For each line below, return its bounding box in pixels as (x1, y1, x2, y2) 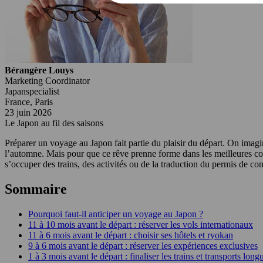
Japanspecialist (5, 86, 59, 96)
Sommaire (5, 181, 70, 197)
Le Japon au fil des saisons (5, 117, 103, 128)
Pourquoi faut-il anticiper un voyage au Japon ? (28, 208, 203, 219)
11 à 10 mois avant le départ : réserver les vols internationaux (28, 219, 253, 230)
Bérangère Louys (5, 65, 73, 75)
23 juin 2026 (5, 107, 52, 117)
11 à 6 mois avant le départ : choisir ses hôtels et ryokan (28, 230, 233, 240)
